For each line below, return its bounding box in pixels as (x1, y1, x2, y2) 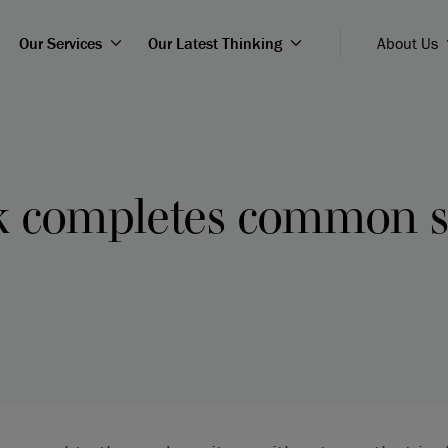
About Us (376, 33, 438, 53)
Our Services (18, 33, 102, 53)
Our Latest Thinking (147, 33, 282, 53)
